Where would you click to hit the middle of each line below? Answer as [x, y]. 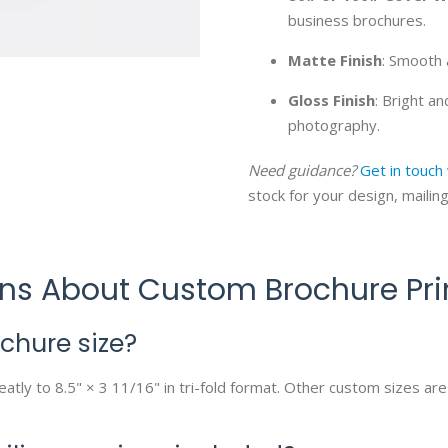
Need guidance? [302, 170]
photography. [334, 125]
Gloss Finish [331, 100]
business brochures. [357, 20]
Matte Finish [335, 60]
